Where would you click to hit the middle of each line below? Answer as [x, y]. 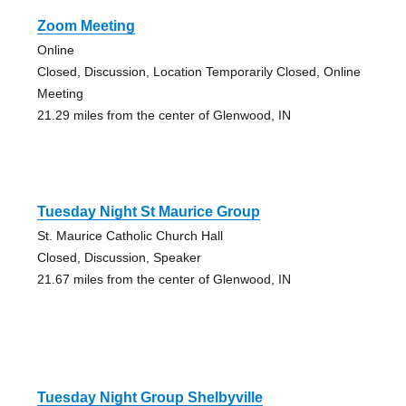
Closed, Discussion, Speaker [119, 257]
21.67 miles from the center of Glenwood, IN [164, 279]
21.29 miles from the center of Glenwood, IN [164, 115]
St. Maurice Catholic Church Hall [130, 235]
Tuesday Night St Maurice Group [148, 211]
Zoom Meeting [86, 25]
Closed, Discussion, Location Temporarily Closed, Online [198, 71]
